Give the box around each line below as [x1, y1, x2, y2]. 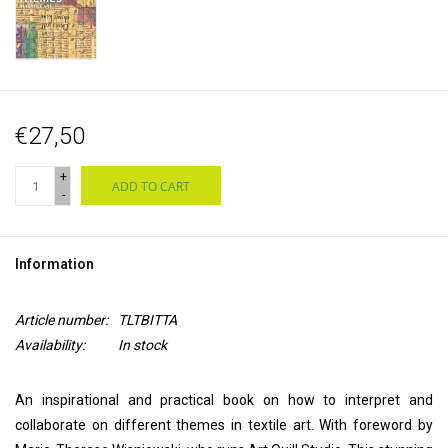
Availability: [15, 337, 85, 354]
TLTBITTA [118, 312, 177, 329]
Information [15, 256, 94, 273]
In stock [118, 337, 167, 354]
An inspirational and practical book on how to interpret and [15, 392, 433, 409]
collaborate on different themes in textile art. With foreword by [15, 417, 433, 434]
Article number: [15, 312, 108, 329]
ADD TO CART [112, 178, 190, 196]
